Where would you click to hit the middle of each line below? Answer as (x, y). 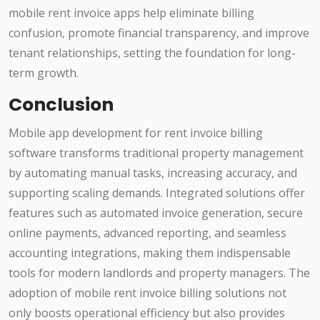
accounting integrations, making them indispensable (150, 253)
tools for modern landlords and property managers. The (159, 273)
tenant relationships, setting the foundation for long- (152, 53)
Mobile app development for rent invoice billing (136, 133)
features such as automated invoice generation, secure (156, 213)
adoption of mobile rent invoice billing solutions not (147, 293)
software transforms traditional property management (156, 153)
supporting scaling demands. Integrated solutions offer (157, 193)
